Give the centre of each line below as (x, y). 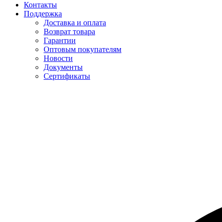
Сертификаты (67, 76)
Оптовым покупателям (83, 49)
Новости (58, 58)
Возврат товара (69, 31)
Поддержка (43, 14)
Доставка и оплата (75, 23)
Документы (63, 67)
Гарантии (60, 40)
